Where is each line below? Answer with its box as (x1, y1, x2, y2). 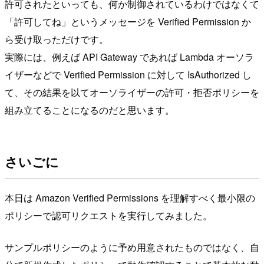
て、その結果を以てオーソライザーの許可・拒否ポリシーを (5, 85, 259, 99)
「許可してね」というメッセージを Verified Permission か (5, 14, 251, 28)
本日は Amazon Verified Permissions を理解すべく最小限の (5, 190, 255, 204)
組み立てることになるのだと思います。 (5, 103, 174, 117)
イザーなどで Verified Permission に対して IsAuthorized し (5, 67, 252, 81)
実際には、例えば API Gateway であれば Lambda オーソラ (5, 49, 254, 64)
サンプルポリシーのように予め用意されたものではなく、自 (5, 240, 259, 254)
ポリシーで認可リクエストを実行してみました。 (5, 208, 212, 222)
